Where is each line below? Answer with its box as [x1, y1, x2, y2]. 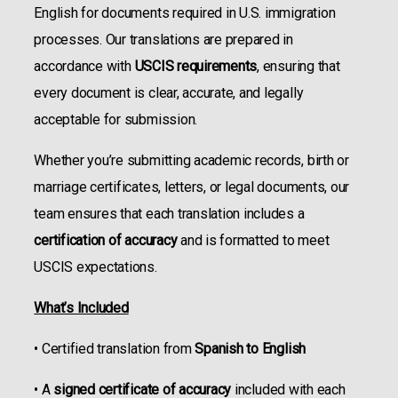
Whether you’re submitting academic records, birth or [34, 152, 349, 169]
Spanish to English [195, 340, 306, 357]
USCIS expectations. [34, 259, 157, 275]
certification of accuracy [34, 232, 178, 249]
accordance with [34, 58, 135, 75]
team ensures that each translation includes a [34, 205, 305, 222]
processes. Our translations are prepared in [34, 31, 294, 48]
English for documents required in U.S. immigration [34, 4, 336, 21]
